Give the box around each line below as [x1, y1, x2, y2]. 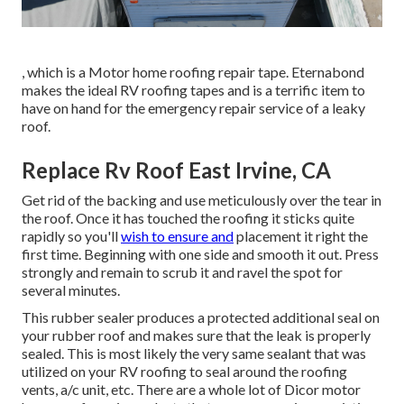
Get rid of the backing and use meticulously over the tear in [22, 191, 381, 209]
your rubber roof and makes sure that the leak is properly [22, 326, 371, 344]
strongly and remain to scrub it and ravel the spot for [22, 263, 343, 281]
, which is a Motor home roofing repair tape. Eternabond [22, 63, 364, 81]
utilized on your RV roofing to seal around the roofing [22, 363, 347, 381]
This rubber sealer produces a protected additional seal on [22, 308, 380, 326]
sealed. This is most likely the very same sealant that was [22, 344, 366, 363]
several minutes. [22, 281, 120, 299]
